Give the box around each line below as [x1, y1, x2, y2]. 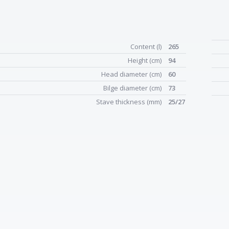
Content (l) [130, 42, 163, 51]
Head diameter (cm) [101, 70, 163, 79]
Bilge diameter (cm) [103, 83, 163, 93]
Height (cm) [128, 56, 163, 65]
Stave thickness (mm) [96, 97, 163, 106]
